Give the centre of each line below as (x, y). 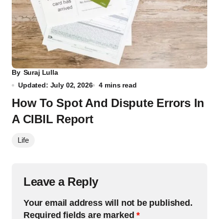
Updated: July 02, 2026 (55, 85)
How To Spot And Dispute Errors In (108, 103)
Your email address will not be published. (108, 203)
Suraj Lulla (41, 72)
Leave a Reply (61, 182)
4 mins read (118, 85)
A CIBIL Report (53, 119)
